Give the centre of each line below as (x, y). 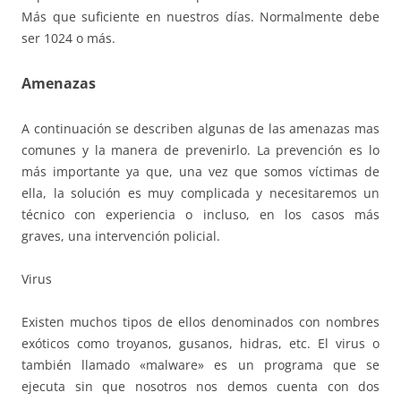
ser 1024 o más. (68, 38)
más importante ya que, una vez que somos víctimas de (200, 171)
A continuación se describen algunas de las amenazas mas (200, 128)
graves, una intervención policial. (121, 235)
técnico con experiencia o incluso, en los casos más (200, 214)
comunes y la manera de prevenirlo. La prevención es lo (200, 149)
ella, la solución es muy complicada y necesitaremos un (200, 192)
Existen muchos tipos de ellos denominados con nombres (200, 321)
